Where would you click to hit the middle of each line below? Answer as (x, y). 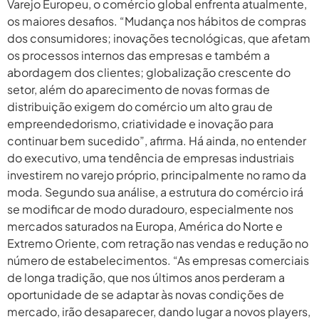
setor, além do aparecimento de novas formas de (138, 90)
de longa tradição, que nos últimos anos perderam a (146, 278)
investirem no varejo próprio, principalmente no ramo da (157, 175)
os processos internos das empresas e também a (138, 56)
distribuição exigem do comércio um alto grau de (140, 107)
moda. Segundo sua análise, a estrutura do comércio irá (155, 192)
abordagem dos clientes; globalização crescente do (149, 73)
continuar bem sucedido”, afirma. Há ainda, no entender (157, 141)
